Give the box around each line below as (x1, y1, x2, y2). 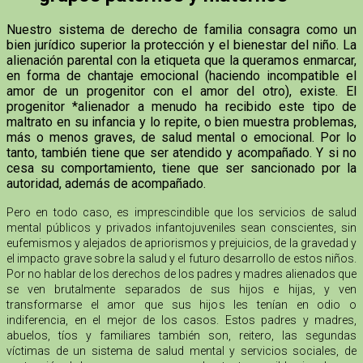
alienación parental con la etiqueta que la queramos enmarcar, (6, 53, 357, 69)
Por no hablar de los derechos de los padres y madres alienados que (6, 267, 357, 281)
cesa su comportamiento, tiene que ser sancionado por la (6, 160, 357, 177)
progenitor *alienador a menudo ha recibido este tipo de (6, 99, 357, 115)
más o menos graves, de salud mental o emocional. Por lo (6, 130, 357, 146)
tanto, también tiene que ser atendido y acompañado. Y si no (6, 145, 357, 161)
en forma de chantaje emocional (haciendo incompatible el (6, 68, 357, 84)
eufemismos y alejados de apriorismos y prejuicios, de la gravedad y (6, 237, 357, 250)
